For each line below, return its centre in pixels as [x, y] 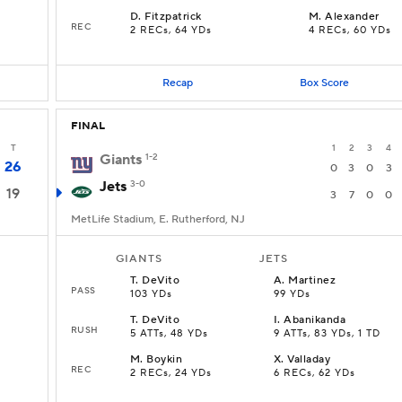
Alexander [352, 17]
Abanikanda [315, 320]
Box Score [324, 83]
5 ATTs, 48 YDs [169, 334]
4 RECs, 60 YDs [350, 31]
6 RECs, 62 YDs [315, 373]
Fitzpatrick [173, 17]
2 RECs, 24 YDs [171, 373]
